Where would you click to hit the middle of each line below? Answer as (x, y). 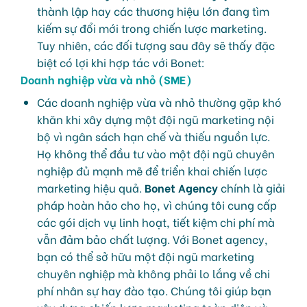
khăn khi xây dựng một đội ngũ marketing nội (156, 119)
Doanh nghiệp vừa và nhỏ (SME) (106, 79)
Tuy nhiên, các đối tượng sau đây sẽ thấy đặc (156, 45)
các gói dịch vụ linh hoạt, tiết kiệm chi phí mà (156, 221)
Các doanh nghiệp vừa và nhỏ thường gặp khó (159, 101)
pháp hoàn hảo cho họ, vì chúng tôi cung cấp (157, 204)
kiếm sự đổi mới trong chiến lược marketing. (152, 27)
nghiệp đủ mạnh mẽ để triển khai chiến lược (152, 170)
